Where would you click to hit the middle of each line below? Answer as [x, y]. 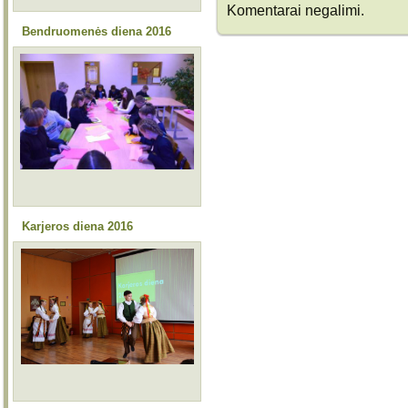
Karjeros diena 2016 [77, 226]
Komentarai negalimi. [296, 10]
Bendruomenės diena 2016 [97, 31]
